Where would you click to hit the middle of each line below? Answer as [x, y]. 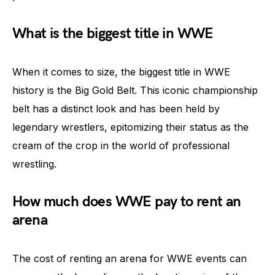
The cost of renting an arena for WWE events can [130, 258]
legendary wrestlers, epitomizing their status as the [130, 127]
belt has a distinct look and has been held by [116, 109]
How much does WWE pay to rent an [127, 202]
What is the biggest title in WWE [113, 33]
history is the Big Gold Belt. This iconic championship [135, 90]
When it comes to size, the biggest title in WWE [121, 72]
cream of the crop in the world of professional [121, 145]
